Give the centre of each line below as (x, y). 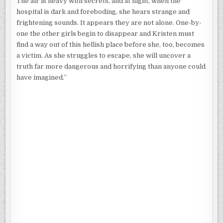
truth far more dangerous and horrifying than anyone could (111, 66)
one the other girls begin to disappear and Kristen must (106, 33)
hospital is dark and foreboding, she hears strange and (103, 11)
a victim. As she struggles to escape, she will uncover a (104, 55)
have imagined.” (42, 77)
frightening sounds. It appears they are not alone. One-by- (109, 22)
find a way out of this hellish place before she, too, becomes (111, 44)
